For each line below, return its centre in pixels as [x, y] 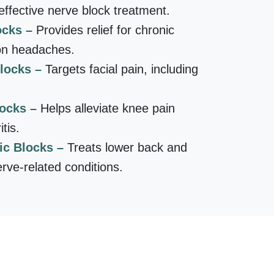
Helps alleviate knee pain [108, 108]
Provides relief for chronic [105, 30]
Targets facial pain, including [122, 69]
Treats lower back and [127, 147]
